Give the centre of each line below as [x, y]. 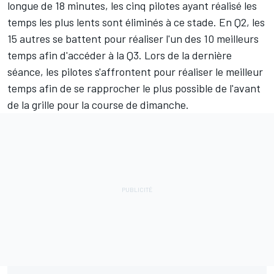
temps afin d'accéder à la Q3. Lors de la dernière [120, 55]
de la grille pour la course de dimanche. [98, 104]
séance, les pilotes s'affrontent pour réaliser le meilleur [135, 71]
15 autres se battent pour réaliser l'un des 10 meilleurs [133, 38]
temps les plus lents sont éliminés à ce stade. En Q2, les [136, 22]
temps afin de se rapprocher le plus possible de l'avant [134, 88]
